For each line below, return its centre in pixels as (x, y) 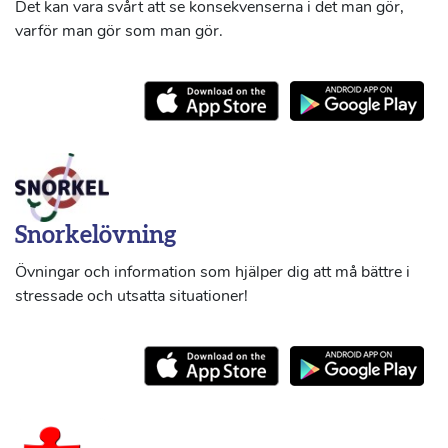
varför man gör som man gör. (119, 31)
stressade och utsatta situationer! (131, 295)
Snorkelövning (95, 235)
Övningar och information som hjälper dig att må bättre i (212, 271)
